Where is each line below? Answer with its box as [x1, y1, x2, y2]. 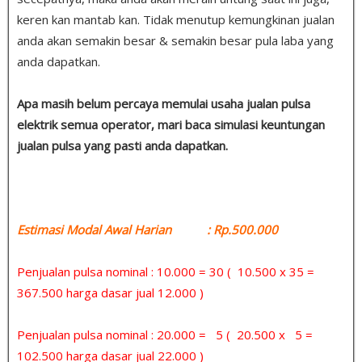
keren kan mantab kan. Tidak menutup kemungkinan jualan [17, 11, 335, 27]
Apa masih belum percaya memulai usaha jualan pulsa [17, 95, 310, 112]
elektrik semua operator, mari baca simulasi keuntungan [17, 116, 325, 133]
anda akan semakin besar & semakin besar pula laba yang [17, 32, 334, 48]
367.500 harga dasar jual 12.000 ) [17, 284, 204, 301]
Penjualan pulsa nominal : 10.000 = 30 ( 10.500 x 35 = [17, 263, 314, 280]
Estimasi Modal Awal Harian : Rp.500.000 [17, 221, 278, 238]
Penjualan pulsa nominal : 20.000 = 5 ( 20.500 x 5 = [17, 326, 313, 343]
